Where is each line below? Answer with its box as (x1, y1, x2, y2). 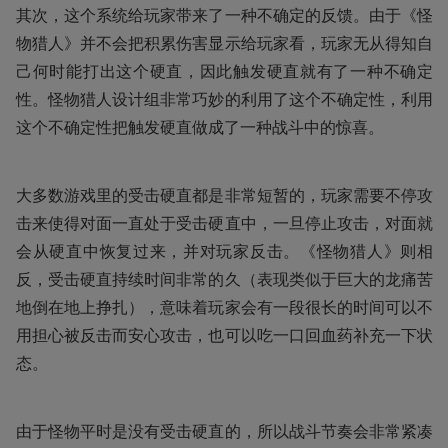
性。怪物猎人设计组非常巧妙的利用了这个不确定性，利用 (16, 87, 433, 110)
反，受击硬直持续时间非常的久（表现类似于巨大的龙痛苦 (16, 267, 433, 290)
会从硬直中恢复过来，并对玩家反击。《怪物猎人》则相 (16, 239, 433, 262)
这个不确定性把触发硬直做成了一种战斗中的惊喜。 (16, 115, 384, 138)
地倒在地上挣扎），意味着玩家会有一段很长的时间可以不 (16, 295, 433, 318)
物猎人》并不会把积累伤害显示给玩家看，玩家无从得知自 (16, 31, 433, 54)
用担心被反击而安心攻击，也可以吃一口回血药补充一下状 (16, 323, 433, 346)
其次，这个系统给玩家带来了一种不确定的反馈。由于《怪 (16, 3, 433, 26)
